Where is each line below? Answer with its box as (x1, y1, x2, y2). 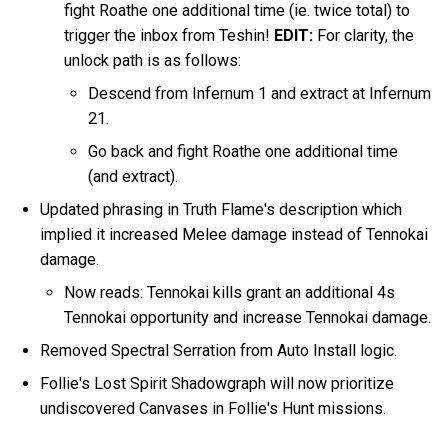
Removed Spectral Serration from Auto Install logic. (40, 340, 398, 360)
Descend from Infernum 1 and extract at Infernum (88, 83, 432, 103)
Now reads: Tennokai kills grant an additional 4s (64, 282, 396, 302)
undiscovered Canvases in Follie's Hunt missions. (40, 398, 387, 418)
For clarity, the (313, 25, 415, 45)
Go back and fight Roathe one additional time (88, 141, 399, 161)
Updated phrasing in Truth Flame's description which (40, 199, 403, 219)
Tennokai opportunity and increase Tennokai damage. (64, 307, 432, 327)
